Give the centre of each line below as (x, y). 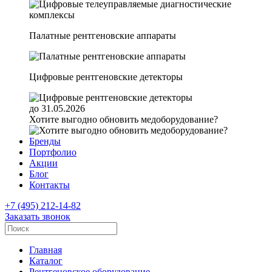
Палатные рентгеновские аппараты (103, 36)
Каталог (46, 261)
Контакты (49, 185)
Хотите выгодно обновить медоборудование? (124, 119)
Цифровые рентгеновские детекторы (106, 77)
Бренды (45, 141)
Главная (46, 250)
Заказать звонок (38, 216)
